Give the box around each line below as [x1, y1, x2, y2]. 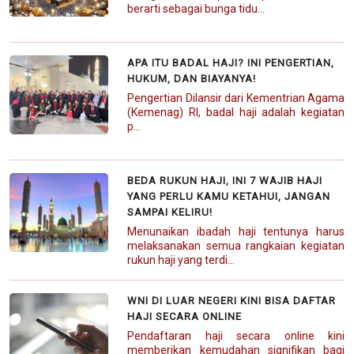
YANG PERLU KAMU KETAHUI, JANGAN [127, 190, 331, 202]
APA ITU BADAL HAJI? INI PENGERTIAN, [127, 56, 335, 69]
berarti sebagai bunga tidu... [127, 2, 265, 15]
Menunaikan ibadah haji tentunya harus [127, 224, 345, 238]
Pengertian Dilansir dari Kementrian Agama [127, 91, 345, 104]
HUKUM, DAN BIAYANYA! [127, 72, 257, 85]
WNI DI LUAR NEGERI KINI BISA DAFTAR [127, 294, 337, 307]
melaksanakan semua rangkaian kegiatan [127, 239, 345, 252]
